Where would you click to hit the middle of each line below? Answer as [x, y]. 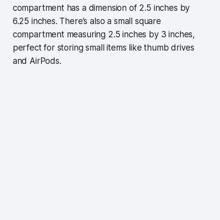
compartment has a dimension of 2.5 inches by [101, 8]
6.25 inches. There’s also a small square [87, 21]
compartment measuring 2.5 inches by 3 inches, [104, 35]
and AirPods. [38, 61]
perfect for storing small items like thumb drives [103, 48]
